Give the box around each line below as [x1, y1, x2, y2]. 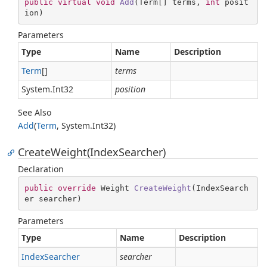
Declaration [18, 163, 64, 175]
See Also [18, 107, 51, 118]
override [57, 183, 96, 193]
